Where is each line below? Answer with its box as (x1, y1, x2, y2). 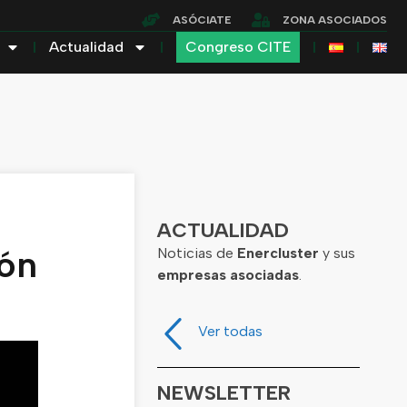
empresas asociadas (156, 265, 299, 283)
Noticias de (156, 243, 237, 262)
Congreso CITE (185, 38, 291, 55)
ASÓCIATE (173, 14, 232, 26)
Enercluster (236, 243, 319, 262)
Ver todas (197, 323, 263, 341)
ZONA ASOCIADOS (283, 14, 387, 26)
